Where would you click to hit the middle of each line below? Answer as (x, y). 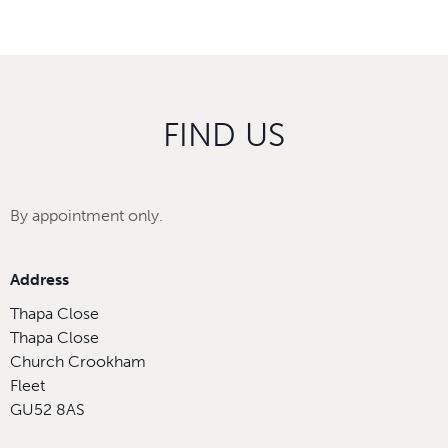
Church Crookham (78, 361)
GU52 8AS (47, 409)
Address (39, 279)
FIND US (224, 134)
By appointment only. (86, 215)
